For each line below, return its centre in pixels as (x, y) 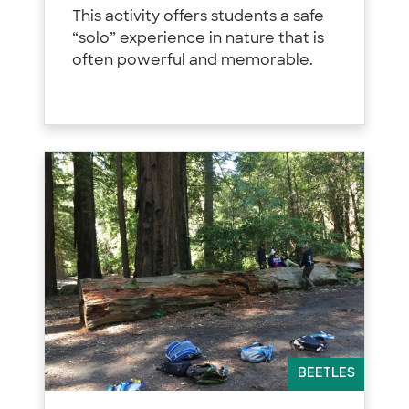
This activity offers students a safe (198, 17)
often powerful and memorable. (193, 61)
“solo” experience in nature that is (198, 39)
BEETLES (326, 374)
